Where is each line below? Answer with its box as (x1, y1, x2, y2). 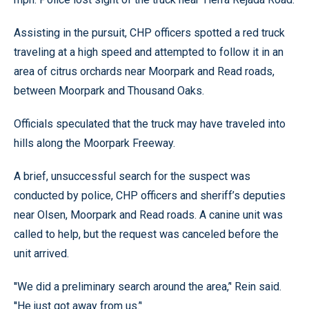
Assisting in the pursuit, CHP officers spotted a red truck (14, 26, 285, 39)
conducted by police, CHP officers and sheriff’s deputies (14, 189, 286, 202)
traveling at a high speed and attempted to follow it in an (14, 46, 283, 59)
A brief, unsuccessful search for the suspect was (14, 170, 250, 183)
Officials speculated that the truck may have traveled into (14, 117, 286, 130)
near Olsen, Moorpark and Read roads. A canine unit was (14, 208, 283, 221)
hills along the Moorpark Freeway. (14, 137, 175, 150)
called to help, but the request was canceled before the (14, 228, 279, 241)
